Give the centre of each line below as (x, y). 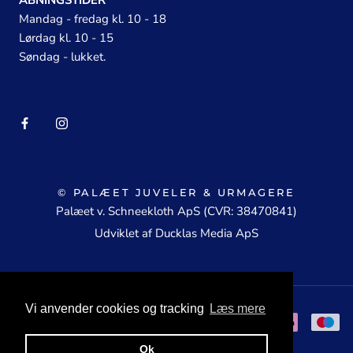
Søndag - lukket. (62, 57)
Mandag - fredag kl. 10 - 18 (93, 19)
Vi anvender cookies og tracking (116, 309)
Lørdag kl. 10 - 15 (66, 38)
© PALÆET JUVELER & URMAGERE (176, 193)
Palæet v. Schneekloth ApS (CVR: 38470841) (176, 212)
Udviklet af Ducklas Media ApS (176, 234)
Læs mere (238, 309)
